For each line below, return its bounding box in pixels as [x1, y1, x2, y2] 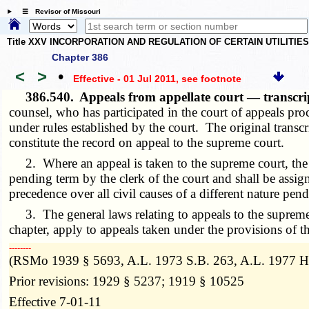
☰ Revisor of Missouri [14, 8, 101, 16]
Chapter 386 [52, 51, 108, 63]
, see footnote [175, 73, 241, 85]
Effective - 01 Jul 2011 [72, 73, 176, 85]
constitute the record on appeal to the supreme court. [9, 134, 285, 150]
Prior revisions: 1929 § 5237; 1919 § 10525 [9, 273, 245, 288]
